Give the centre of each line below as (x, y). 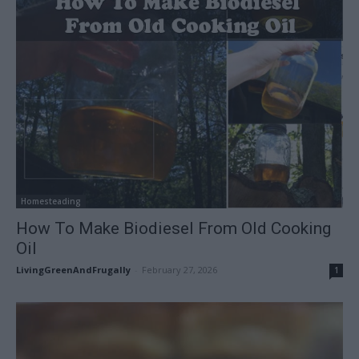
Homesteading (51, 201)
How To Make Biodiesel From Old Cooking (173, 228)
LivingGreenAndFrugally (73, 269)
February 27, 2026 (179, 269)
